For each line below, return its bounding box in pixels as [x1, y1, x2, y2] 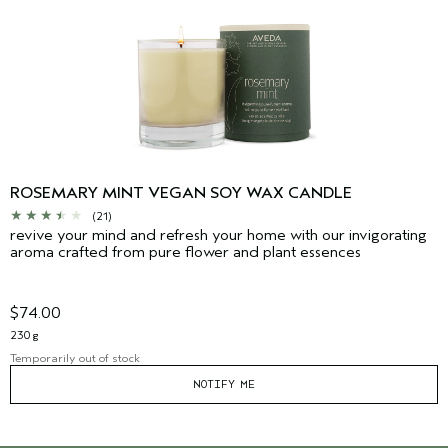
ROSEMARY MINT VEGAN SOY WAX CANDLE [10, 184, 352, 203]
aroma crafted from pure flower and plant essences [10, 243, 361, 262]
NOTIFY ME [193, 377, 255, 392]
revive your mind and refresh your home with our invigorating [10, 226, 427, 245]
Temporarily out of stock [10, 351, 140, 366]
